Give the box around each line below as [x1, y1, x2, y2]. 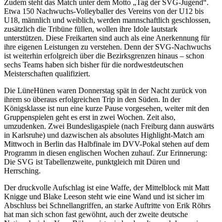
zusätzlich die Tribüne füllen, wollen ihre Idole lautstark [4, 25, 177, 34]
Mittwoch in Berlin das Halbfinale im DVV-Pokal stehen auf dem [4, 140, 209, 149]
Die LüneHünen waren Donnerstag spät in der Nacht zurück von [4, 86, 207, 95]
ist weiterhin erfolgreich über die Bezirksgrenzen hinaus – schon [4, 52, 204, 60]
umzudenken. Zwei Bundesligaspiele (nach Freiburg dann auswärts [4, 122, 214, 131]
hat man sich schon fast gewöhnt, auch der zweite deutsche [4, 210, 188, 219]
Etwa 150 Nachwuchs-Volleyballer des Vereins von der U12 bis [4, 7, 204, 16]
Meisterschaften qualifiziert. [4, 69, 90, 78]
